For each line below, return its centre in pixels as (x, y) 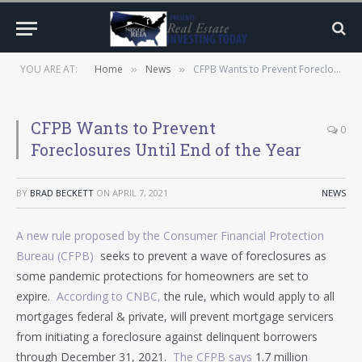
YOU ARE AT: (49, 69)
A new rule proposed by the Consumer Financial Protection (170, 236)
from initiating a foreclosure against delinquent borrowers (167, 337)
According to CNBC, (107, 296)
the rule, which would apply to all (248, 296)
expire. (35, 296)
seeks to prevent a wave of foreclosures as (212, 256)
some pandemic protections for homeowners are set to (162, 276)
